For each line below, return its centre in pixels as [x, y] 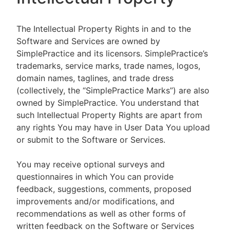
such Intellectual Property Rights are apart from [109, 115]
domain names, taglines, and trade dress [95, 78]
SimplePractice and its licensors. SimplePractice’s [112, 53]
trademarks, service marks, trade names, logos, [108, 66]
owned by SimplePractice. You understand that [108, 103]
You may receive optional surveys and [91, 164]
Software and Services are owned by [88, 41]
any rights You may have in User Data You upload [113, 127]
